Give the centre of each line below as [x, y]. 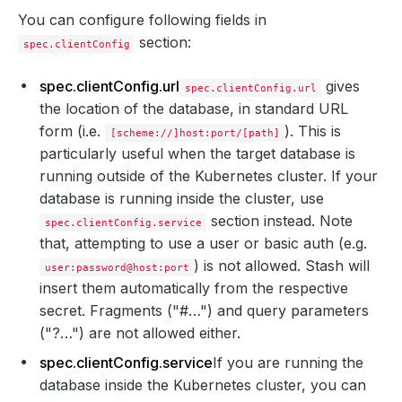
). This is [313, 131]
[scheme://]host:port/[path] [195, 133]
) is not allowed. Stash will [282, 266]
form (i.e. [72, 131]
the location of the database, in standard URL [194, 109]
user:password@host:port [117, 267]
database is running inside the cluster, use [182, 198]
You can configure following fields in [142, 20]
